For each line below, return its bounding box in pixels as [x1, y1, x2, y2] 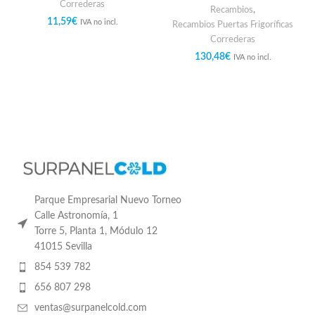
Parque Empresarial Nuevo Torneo [34, 195, 181, 205]
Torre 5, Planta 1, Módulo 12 [34, 226, 157, 236]
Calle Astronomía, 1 [34, 210, 118, 221]
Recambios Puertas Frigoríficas [172, 19, 293, 30]
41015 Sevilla [34, 241, 92, 252]
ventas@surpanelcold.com [34, 302, 147, 313]
